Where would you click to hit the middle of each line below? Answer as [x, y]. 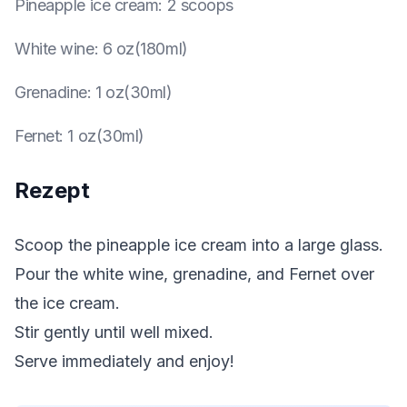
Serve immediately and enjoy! [124, 362]
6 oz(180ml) [145, 49]
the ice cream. [67, 303]
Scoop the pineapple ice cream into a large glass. [199, 245]
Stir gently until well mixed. [114, 333]
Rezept [52, 191]
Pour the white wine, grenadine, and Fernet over [194, 274]
